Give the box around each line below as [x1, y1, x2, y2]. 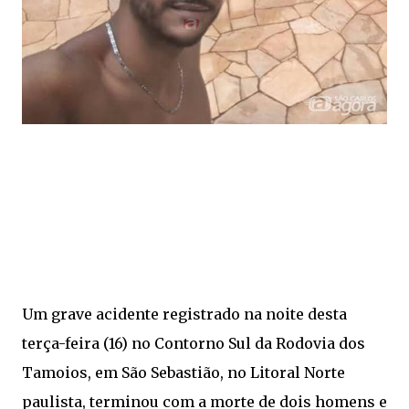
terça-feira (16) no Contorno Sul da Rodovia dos [22, 334, 365, 353]
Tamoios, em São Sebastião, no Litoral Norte [22, 363, 345, 383]
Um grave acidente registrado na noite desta [22, 305, 347, 324]
